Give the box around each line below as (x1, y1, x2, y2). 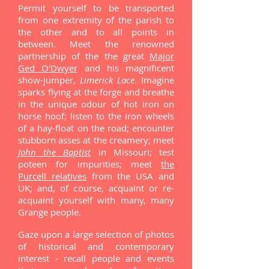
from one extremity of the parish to (18, 14, 174, 26)
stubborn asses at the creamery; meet (18, 134, 174, 146)
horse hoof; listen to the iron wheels (18, 110, 174, 122)
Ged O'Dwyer (18, 62, 78, 74)
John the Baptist (18, 146, 91, 158)
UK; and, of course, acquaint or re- (18, 182, 174, 194)
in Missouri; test (91, 146, 175, 158)
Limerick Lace (80, 74, 134, 86)
